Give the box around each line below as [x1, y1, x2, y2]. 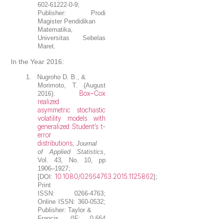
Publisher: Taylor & [38, 206, 92, 214]
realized [38, 98, 60, 106]
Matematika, [38, 26, 73, 34]
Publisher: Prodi [38, 9, 106, 17]
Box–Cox [79, 89, 106, 98]
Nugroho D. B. [37, 73, 78, 81]
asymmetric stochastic [38, 106, 106, 114]
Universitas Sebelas [38, 34, 106, 42]
